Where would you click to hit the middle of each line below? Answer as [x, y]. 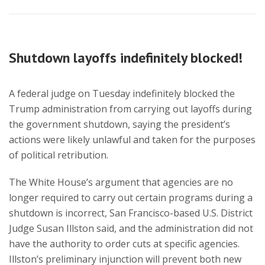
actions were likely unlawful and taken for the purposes [132, 140]
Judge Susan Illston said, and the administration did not [131, 228]
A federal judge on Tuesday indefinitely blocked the [122, 93]
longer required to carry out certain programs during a [131, 198]
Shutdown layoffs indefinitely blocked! [126, 58]
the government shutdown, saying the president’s [119, 124]
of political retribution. [59, 155]
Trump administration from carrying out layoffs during [130, 109]
